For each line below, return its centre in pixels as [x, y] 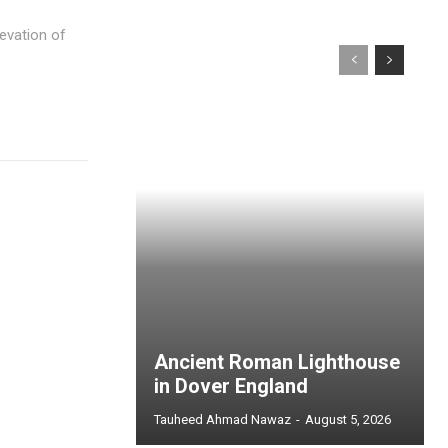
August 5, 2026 [348, 419]
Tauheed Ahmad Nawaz [222, 419]
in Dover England [231, 386]
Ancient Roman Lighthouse [277, 362]
